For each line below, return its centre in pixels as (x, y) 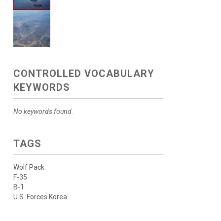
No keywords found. (43, 111)
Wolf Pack (29, 167)
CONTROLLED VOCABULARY (84, 74)
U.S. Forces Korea (40, 197)
